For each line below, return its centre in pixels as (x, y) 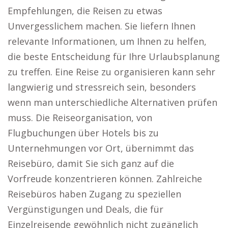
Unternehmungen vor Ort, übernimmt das (101, 148)
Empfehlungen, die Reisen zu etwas (85, 11)
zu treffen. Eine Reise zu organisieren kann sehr (111, 72)
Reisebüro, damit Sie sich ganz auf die (91, 163)
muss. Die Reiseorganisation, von (80, 118)
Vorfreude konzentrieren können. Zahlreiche (105, 179)
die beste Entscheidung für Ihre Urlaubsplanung (114, 56)
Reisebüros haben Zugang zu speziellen (94, 194)
